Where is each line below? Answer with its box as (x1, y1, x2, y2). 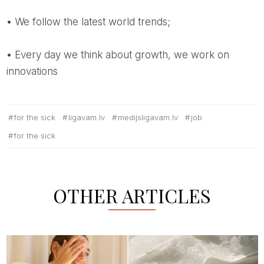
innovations (6, 65, 58, 78)
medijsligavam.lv (117, 113, 178, 123)
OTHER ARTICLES (53, 183, 211, 209)
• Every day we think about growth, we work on (6, 49, 229, 61)
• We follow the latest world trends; (6, 16, 170, 28)
